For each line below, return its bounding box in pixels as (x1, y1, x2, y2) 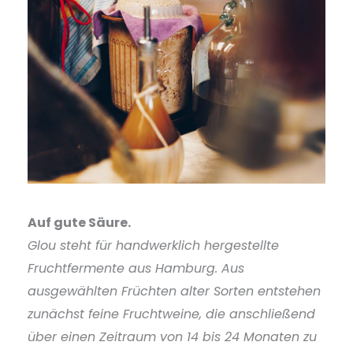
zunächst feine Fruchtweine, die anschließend (28, 305, 315, 323)
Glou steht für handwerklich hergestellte (28, 236, 279, 255)
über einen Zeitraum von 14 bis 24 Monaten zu (28, 328, 317, 346)
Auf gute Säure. (28, 214, 131, 232)
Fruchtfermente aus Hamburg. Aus (28, 259, 244, 277)
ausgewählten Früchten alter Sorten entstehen (28, 282, 321, 300)
